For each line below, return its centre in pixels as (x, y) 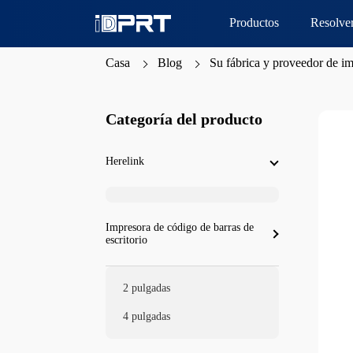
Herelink (125, 161)
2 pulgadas (147, 288)
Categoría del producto (184, 119)
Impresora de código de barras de (180, 227)
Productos (255, 22)
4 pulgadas (147, 316)
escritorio (127, 240)
